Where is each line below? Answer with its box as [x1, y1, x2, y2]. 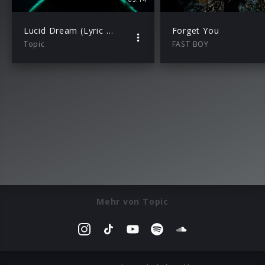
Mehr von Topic [96, 195, 169, 207]
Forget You [172, 24, 219, 36]
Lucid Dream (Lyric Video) [106, 24, 113, 36]
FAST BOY [172, 38, 209, 49]
